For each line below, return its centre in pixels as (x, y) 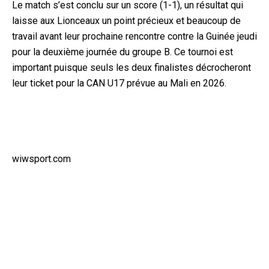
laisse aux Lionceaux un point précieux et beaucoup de (126, 20)
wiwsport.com (41, 159)
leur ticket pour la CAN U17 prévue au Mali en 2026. (119, 83)
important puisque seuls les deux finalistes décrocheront (131, 67)
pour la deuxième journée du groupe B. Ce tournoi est (122, 52)
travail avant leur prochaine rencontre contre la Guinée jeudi (134, 36)
